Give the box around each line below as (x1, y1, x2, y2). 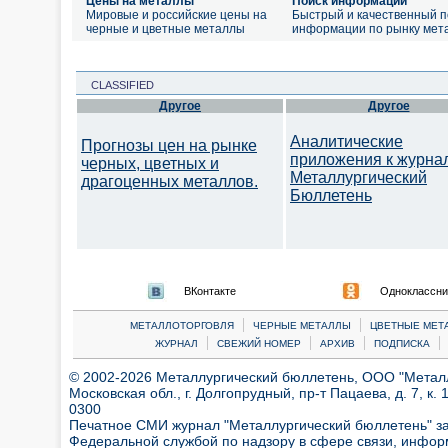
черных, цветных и (81, 155, 219, 172)
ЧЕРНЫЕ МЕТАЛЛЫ (253, 320, 351, 331)
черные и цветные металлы (86, 22, 245, 36)
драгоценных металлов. (81, 173, 258, 190)
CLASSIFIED (79, 79, 154, 91)
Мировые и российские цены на (86, 8, 267, 22)
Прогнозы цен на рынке (81, 137, 257, 154)
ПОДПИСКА (373, 338, 430, 349)
